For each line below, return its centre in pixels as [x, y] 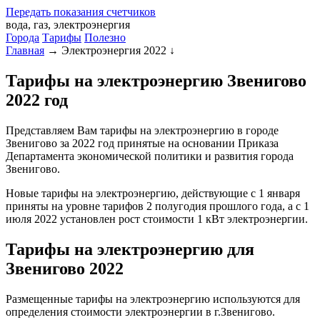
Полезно [105, 37]
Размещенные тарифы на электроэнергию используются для [153, 299]
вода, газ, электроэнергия [68, 25]
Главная [25, 50]
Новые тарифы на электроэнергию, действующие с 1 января [153, 193]
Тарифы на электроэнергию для [130, 249]
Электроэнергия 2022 [114, 50]
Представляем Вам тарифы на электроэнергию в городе [142, 130]
